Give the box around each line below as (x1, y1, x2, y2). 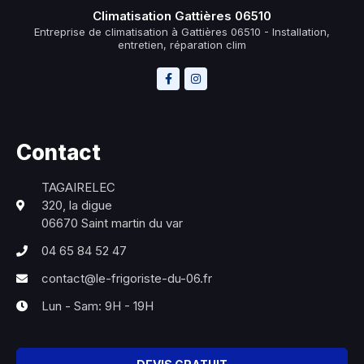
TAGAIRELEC (41, 179, 115, 195)
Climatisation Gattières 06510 (93, 7, 271, 24)
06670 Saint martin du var (41, 214, 183, 231)
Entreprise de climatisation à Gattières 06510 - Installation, (34, 24, 330, 38)
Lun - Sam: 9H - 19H (41, 297, 154, 314)
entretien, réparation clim (118, 37, 246, 51)
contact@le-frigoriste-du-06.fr (41, 270, 212, 286)
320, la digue (41, 197, 112, 213)
